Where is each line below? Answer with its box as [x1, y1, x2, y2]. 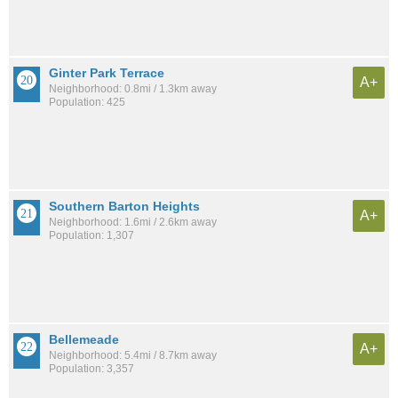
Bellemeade [49, 331, 119, 346]
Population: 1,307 [49, 228, 134, 242]
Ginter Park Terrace [49, 65, 164, 80]
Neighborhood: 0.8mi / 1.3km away [49, 82, 217, 95]
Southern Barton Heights [49, 198, 200, 213]
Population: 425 [49, 95, 125, 108]
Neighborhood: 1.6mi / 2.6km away [49, 215, 217, 228]
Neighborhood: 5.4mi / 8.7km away [49, 348, 217, 362]
